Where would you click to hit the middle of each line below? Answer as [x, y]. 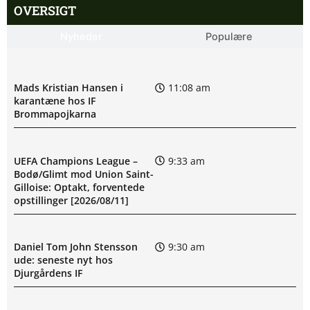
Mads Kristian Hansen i [69, 88]
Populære [229, 36]
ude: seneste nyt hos [63, 260]
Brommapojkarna [55, 114]
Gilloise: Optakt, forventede [79, 187]
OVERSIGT [45, 10]
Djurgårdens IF [48, 273]
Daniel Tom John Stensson [76, 247]
